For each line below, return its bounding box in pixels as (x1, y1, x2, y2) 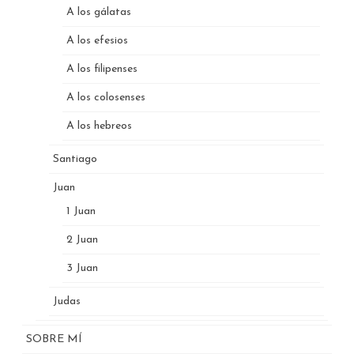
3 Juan (66, 262, 98, 274)
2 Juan (66, 233, 98, 246)
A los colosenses (66, 91, 145, 104)
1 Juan (66, 205, 96, 217)
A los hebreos (66, 119, 132, 132)
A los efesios (66, 34, 128, 47)
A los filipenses (66, 62, 137, 75)
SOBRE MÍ (26, 333, 82, 345)
